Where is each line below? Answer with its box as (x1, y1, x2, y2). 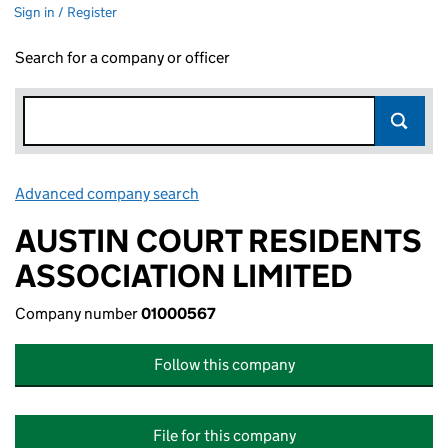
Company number (15, 304, 141, 323)
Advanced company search (15, 184, 199, 203)
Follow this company (153, 355, 295, 374)
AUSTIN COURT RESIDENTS (15, 221, 422, 261)
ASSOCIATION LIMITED (15, 256, 353, 296)
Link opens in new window (202, 184, 379, 203)
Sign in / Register (14, 3, 117, 21)
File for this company (152, 426, 296, 445)
